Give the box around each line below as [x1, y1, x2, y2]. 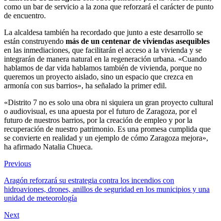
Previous [4, 159, 31, 168]
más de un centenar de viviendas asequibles [66, 37, 210, 45]
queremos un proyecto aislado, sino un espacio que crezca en [4, 72, 193, 81]
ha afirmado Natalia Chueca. [4, 142, 93, 151]
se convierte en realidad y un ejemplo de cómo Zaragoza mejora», [4, 133, 208, 142]
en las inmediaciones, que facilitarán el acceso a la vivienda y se [4, 45, 202, 54]
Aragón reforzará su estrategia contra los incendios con [4, 176, 174, 184]
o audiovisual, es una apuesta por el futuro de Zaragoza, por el [4, 107, 197, 115]
